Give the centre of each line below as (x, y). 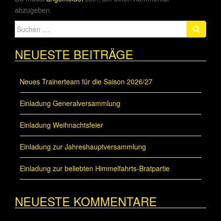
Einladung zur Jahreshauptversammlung (83, 147)
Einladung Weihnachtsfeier (61, 125)
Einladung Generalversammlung (70, 103)
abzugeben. (33, 10)
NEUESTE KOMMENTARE (86, 201)
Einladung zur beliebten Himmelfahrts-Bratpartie (95, 168)
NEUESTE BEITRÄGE (74, 54)
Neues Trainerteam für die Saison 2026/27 (86, 82)
